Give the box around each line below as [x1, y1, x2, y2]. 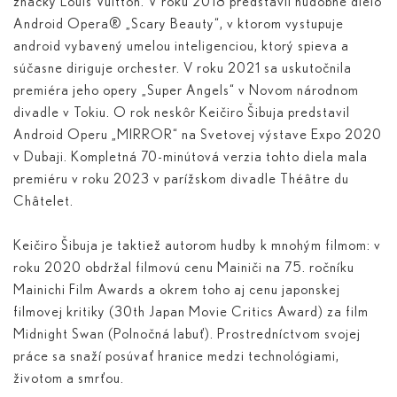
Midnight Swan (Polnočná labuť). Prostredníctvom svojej [13, 327, 361, 342]
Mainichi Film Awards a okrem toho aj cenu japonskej [13, 283, 340, 298]
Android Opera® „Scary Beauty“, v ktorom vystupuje [13, 17, 344, 32]
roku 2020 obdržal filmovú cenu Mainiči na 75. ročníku [13, 261, 354, 276]
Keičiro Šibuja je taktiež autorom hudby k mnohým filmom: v [13, 238, 381, 253]
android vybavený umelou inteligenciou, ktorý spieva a [13, 39, 349, 54]
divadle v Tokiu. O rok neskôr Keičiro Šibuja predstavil [13, 105, 350, 121]
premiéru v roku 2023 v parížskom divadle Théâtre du [13, 172, 349, 187]
